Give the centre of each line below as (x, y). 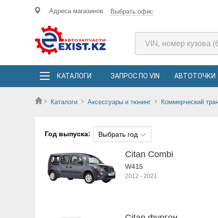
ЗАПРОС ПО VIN (135, 76)
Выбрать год (118, 134)
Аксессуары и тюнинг (119, 102)
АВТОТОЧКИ (195, 76)
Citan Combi (149, 154)
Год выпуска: (68, 134)
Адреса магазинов (76, 11)
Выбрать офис (132, 11)
